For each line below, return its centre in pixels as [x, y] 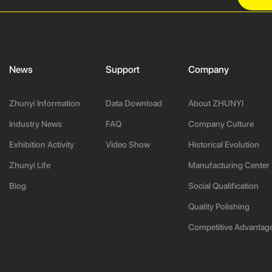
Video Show [128, 144]
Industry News [35, 124]
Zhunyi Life [29, 165]
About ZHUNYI [216, 103]
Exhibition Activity [41, 144]
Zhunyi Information [44, 103]
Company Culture [221, 124]
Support [123, 69]
